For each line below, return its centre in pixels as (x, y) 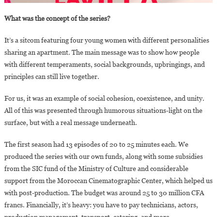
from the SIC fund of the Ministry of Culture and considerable (96, 169)
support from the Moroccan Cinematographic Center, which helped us (108, 181)
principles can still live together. (52, 77)
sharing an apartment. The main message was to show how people (102, 53)
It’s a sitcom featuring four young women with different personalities (107, 40)
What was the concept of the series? (57, 19)
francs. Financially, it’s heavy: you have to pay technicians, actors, (101, 205)
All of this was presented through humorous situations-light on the (103, 111)
